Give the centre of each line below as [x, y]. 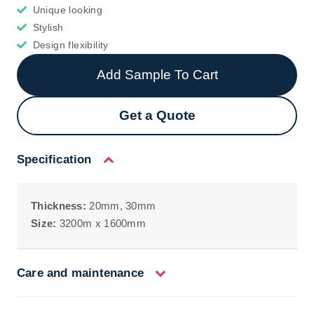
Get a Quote [157, 115]
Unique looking [68, 9]
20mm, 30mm [121, 205]
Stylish [48, 27]
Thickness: [59, 205]
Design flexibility [70, 45]
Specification [54, 159]
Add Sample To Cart [157, 74]
